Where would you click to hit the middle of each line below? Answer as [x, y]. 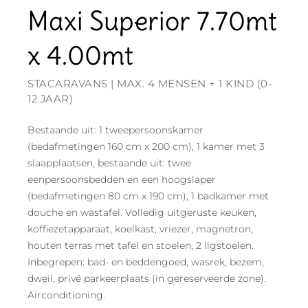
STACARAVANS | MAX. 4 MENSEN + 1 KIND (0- [150, 84]
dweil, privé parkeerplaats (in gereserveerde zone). [147, 279]
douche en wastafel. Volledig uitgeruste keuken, [142, 213]
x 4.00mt [80, 56]
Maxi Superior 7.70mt [152, 21]
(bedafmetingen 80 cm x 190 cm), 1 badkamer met [148, 196]
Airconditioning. [66, 295]
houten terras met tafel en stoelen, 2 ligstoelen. [141, 246]
